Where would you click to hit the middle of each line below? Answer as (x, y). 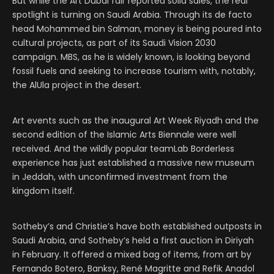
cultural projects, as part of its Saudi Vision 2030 (114, 43)
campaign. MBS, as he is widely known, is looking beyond (131, 57)
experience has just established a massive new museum (133, 163)
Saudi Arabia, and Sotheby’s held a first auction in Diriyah (133, 241)
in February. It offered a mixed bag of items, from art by (132, 255)
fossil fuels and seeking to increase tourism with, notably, (134, 71)
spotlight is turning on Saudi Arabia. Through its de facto (132, 15)
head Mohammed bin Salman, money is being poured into (137, 29)
